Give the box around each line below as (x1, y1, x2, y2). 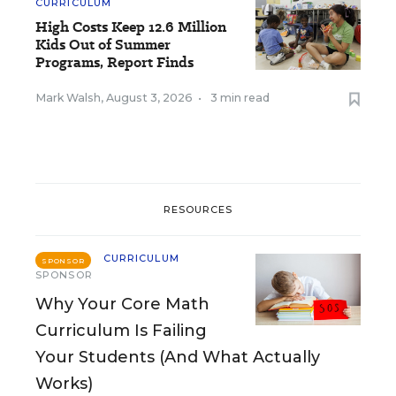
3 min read (210, 91, 270, 104)
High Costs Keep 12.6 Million (35, 17, 226, 37)
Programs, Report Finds (35, 52, 194, 72)
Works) (35, 374, 93, 393)
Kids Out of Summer (35, 34, 171, 55)
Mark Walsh (35, 91, 101, 104)
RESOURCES (163, 202, 233, 216)
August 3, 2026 (106, 91, 193, 104)
